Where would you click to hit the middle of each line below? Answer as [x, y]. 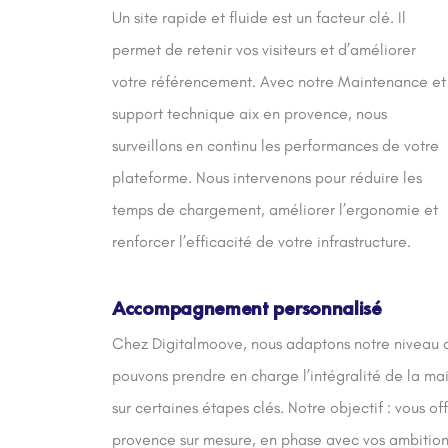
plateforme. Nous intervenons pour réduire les [267, 177]
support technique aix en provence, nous [249, 113]
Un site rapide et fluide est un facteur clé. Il [259, 17]
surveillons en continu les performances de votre [275, 145]
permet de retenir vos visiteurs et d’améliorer [264, 49]
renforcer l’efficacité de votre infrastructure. [261, 241]
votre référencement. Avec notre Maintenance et [279, 81]
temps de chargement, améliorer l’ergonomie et [275, 209]
